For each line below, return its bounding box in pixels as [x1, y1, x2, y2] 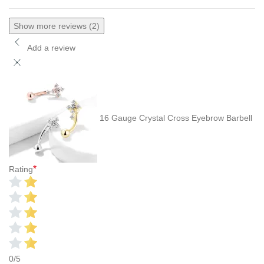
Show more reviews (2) [14, 21, 100, 31]
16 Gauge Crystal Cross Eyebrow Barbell [100, 113, 252, 123]
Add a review [27, 42, 75, 52]
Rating [9, 164, 33, 174]
